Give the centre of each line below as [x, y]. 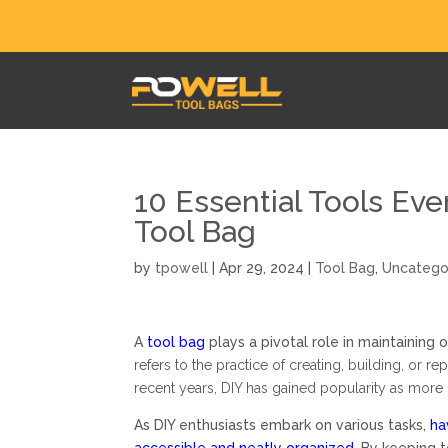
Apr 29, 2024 [262, 268]
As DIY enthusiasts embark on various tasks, [282, 425]
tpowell [182, 268]
